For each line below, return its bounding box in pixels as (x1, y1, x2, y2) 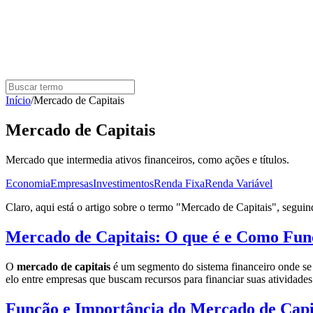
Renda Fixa (154, 177, 205, 189)
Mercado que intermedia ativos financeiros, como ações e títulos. (6, 153, 289, 166)
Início (6, 94, 31, 106)
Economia (6, 177, 50, 189)
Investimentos (93, 177, 154, 189)
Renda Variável (205, 177, 272, 189)
